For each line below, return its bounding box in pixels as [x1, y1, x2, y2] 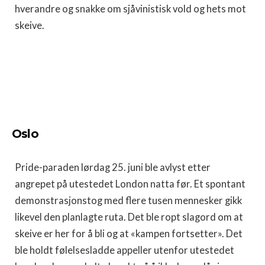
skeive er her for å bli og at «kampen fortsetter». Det [15, 227, 243, 240]
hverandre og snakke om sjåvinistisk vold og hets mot [15, 2, 246, 15]
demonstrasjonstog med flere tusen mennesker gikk [15, 194, 242, 206]
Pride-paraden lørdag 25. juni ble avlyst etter [15, 161, 211, 173]
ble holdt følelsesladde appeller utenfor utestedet [15, 244, 234, 256]
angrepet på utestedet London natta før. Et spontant [15, 177, 245, 190]
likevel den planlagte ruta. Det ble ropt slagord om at [15, 211, 243, 223]
